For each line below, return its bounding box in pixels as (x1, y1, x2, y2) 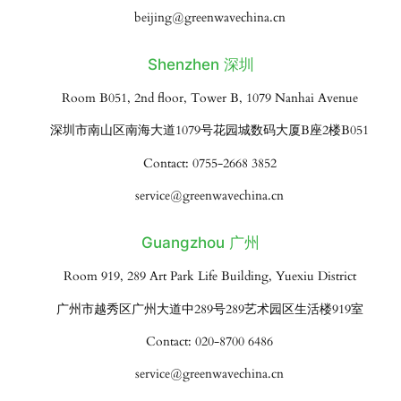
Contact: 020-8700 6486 (146, 332, 273, 350)
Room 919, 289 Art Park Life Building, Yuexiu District (63, 268, 356, 286)
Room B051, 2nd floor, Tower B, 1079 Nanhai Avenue (61, 90, 358, 107)
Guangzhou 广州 (141, 234, 260, 252)
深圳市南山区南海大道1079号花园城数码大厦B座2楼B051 (50, 122, 369, 140)
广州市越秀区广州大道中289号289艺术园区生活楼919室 (55, 300, 363, 318)
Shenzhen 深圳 (147, 55, 254, 74)
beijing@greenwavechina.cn (133, 9, 286, 27)
